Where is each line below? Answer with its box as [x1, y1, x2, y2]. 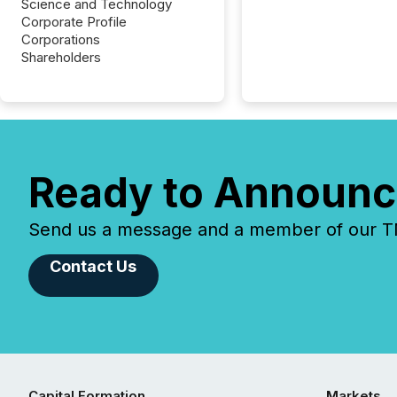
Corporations [21, 31, 100, 48]
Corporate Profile [21, 13, 127, 30]
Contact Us [50, 257, 137, 276]
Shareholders [21, 49, 101, 66]
